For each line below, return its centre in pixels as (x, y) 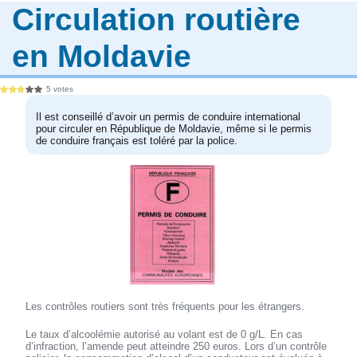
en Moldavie (102, 56)
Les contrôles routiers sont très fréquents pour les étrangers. (165, 307)
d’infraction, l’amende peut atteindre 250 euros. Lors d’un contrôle (177, 347)
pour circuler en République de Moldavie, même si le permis (174, 129)
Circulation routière (157, 19)
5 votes (60, 89)
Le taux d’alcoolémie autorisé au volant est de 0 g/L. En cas (165, 335)
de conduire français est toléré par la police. (137, 141)
